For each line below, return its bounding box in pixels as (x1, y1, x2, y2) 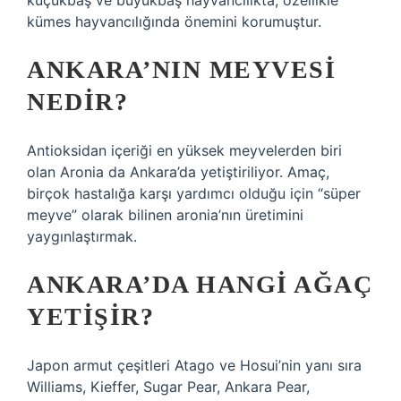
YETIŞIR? (27, 303, 154, 330)
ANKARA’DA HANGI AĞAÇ (27, 270, 372, 298)
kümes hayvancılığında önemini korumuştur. (27, 13, 321, 30)
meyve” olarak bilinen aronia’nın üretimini (27, 206, 303, 224)
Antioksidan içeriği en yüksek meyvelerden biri (27, 141, 342, 159)
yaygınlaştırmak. (27, 227, 137, 245)
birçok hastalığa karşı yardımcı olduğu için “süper (27, 184, 361, 202)
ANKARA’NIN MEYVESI (27, 55, 336, 83)
